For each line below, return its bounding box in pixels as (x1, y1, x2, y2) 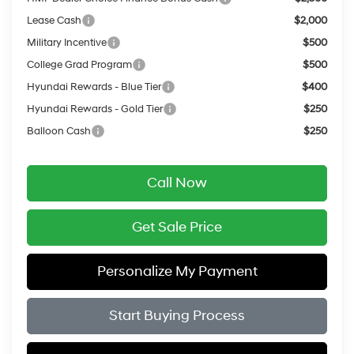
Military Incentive (26, 36, 107, 49)
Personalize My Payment (96, 262, 258, 281)
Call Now (147, 173, 207, 192)
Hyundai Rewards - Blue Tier (26, 80, 161, 93)
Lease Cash (26, 13, 81, 27)
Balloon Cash (26, 124, 91, 137)
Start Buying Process (109, 306, 245, 325)
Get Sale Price (132, 217, 222, 236)
